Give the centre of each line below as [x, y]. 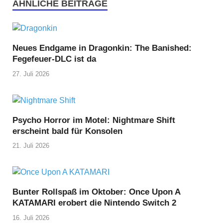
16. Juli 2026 [31, 218]
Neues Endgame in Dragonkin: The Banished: [102, 48]
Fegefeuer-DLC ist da [54, 59]
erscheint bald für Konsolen [67, 131]
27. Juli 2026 [31, 74]
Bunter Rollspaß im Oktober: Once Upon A [96, 192]
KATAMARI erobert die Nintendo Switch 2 [94, 203]
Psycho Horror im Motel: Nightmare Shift [94, 120]
